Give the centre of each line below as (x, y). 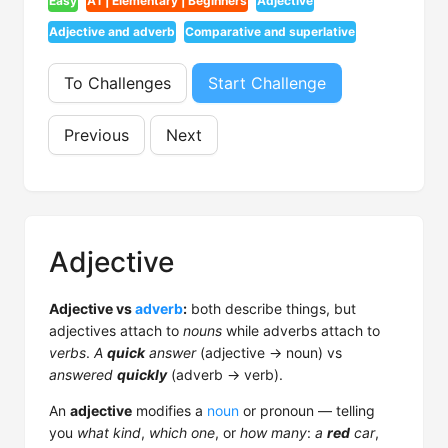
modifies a (169, 410)
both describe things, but (271, 308)
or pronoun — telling (307, 410)
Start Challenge (267, 83)
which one (182, 432)
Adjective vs (92, 308)
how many (273, 432)
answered (83, 374)
